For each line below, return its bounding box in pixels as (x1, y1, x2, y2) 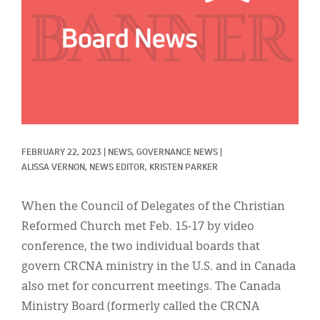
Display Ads (21, 27, 81, 39)
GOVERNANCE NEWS (136, 148, 218, 157)
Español (21, 119, 62, 131)
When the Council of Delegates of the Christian (21, 201, 285, 213)
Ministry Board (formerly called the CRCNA (21, 301, 259, 313)
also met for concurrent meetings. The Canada (21, 281, 281, 293)
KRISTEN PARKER (149, 163, 218, 172)
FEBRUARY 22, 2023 (21, 148, 101, 157)
